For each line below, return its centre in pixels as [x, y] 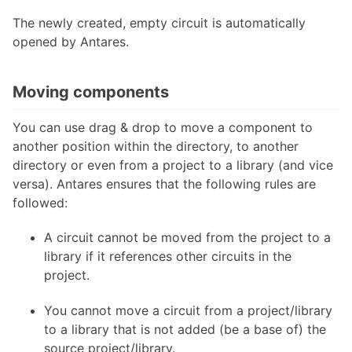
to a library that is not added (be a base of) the [185, 330]
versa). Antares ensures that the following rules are [164, 183]
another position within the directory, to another [156, 146]
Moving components [91, 92]
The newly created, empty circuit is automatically [159, 22]
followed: [40, 202]
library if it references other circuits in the [168, 257]
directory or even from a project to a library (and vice [173, 165]
